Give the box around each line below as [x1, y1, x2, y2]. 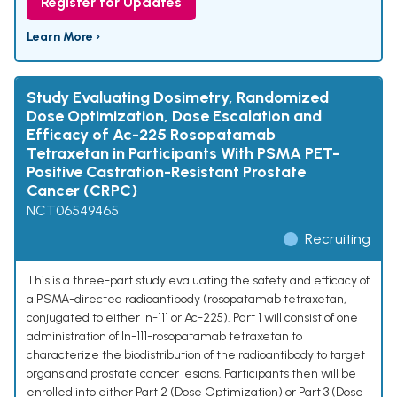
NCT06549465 [27, 202, 119, 220]
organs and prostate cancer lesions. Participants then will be [27, 366, 356, 382]
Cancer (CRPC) [27, 181, 137, 201]
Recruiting [305, 230, 370, 248]
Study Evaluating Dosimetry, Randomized [27, 88, 329, 108]
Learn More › [27, 29, 100, 45]
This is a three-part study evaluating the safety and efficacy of [27, 273, 370, 289]
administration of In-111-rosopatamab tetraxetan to [27, 329, 302, 345]
